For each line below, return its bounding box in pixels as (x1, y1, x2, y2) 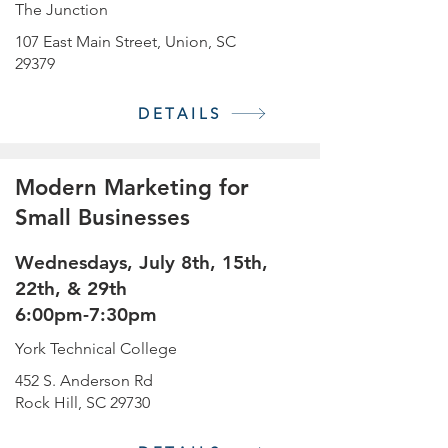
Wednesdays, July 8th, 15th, (15, 251, 268, 274)
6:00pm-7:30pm (15, 303, 157, 326)
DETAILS (137, 103, 223, 123)
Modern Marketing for (15, 174, 249, 201)
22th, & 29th (15, 277, 127, 300)
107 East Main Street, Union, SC (15, 32, 236, 51)
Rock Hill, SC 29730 (15, 393, 150, 412)
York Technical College (15, 339, 177, 358)
